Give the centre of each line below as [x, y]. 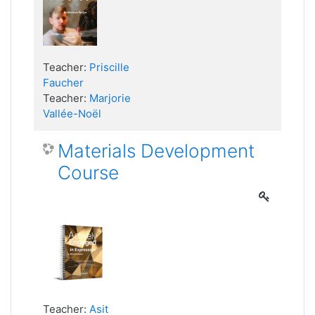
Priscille [109, 67]
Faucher [63, 82]
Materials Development [156, 150]
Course [88, 172]
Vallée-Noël [72, 113]
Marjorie [110, 98]
